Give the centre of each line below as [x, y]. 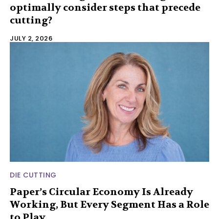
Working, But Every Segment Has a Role [109, 204]
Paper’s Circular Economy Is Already [101, 192]
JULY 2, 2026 [31, 39]
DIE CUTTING [33, 175]
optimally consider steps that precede [105, 8]
